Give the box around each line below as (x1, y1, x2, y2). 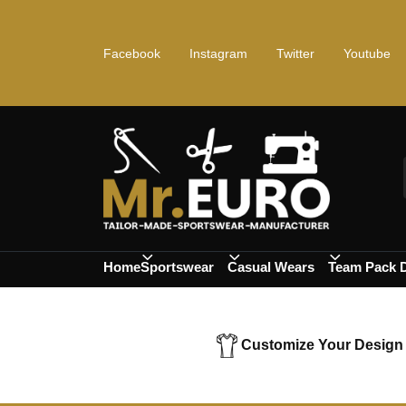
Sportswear (140, 259, 214, 275)
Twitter (276, 45, 314, 61)
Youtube (343, 45, 391, 61)
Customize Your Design (241, 337, 403, 353)
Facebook (103, 45, 160, 61)
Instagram (189, 45, 247, 61)
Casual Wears (227, 259, 314, 275)
